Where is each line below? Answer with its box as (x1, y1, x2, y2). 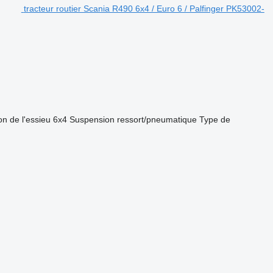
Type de (199, 115, 230, 124)
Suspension (69, 115, 115, 124)
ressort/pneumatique (116, 115, 197, 124)
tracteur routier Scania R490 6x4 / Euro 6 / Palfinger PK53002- (23, 4, 264, 13)
